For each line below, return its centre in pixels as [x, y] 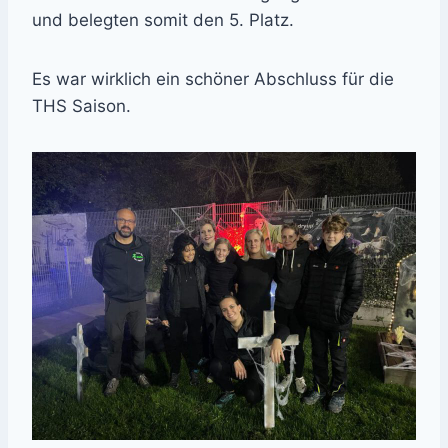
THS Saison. [81, 106]
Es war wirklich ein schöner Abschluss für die [213, 79]
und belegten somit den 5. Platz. [163, 20]
